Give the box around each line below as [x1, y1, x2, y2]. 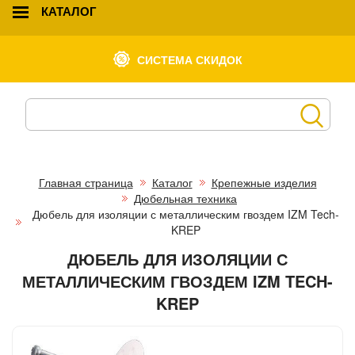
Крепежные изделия [211, 174, 317, 190]
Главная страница [38, 174, 133, 190]
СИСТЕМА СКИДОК [137, 51, 242, 67]
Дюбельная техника [134, 189, 237, 206]
